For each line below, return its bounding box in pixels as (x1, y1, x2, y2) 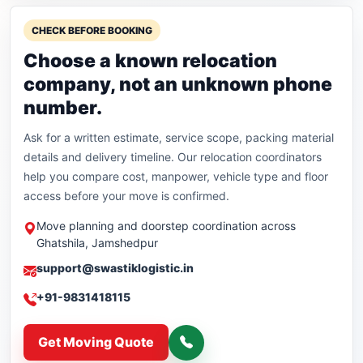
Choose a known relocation (23, 49, 277, 73)
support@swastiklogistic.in (36, 261, 194, 275)
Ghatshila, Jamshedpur (36, 236, 158, 250)
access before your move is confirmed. (23, 189, 229, 203)
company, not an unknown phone (23, 73, 332, 96)
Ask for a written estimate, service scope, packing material (23, 130, 334, 145)
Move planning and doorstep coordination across (36, 219, 296, 233)
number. (23, 96, 102, 120)
